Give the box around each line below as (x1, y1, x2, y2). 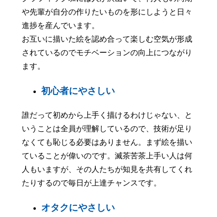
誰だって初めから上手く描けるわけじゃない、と (21, 111, 192, 120)
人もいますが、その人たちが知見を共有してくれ (21, 165, 192, 174)
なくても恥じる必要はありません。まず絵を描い (21, 138, 192, 147)
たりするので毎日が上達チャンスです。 (21, 179, 161, 187)
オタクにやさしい (41, 202, 115, 213)
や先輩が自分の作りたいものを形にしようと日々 (21, 8, 192, 16)
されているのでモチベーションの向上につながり (21, 48, 192, 57)
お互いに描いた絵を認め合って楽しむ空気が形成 (21, 35, 192, 43)
